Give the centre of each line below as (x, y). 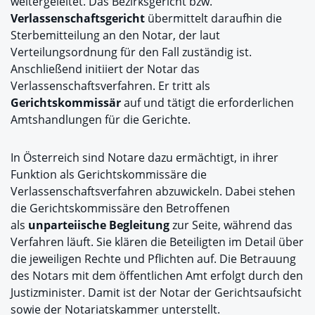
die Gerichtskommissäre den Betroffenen (120, 208)
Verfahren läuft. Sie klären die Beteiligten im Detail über (157, 242)
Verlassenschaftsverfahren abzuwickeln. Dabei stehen (153, 191)
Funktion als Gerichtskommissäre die (109, 174)
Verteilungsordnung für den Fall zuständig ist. (131, 52)
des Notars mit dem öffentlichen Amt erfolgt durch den (157, 276)
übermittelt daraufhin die (213, 18)
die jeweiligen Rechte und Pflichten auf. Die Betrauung (153, 259)
